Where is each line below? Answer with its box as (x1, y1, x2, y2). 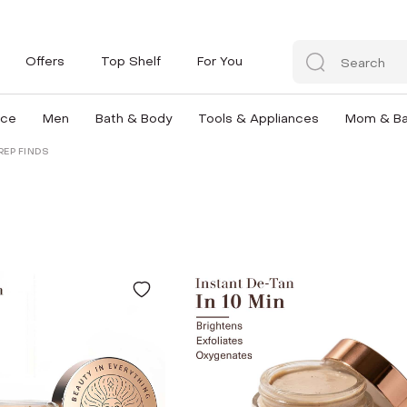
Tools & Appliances (197, 110, 319, 127)
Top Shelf (101, 52, 161, 70)
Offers (25, 52, 65, 70)
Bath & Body (94, 110, 172, 127)
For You (197, 52, 243, 70)
